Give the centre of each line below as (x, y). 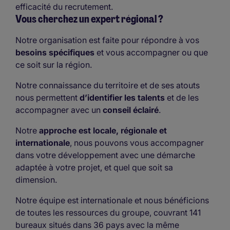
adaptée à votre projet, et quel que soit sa (94, 167)
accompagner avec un (59, 110)
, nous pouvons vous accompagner (137, 142)
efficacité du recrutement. (64, 7)
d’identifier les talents (122, 97)
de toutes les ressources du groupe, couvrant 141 (108, 212)
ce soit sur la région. (55, 64)
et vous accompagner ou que (151, 52)
